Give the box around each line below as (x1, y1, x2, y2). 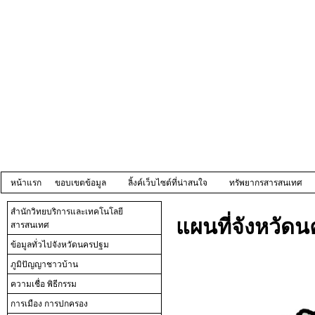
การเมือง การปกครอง (11, 299, 88, 309)
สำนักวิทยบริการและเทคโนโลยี (11, 207, 123, 217)
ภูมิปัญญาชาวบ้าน (11, 259, 78, 269)
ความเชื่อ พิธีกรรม (11, 279, 77, 289)
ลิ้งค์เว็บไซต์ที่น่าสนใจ (128, 178, 207, 188)
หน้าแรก (11, 178, 41, 188)
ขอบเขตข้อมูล (55, 178, 106, 188)
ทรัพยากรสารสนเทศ (229, 178, 302, 188)
